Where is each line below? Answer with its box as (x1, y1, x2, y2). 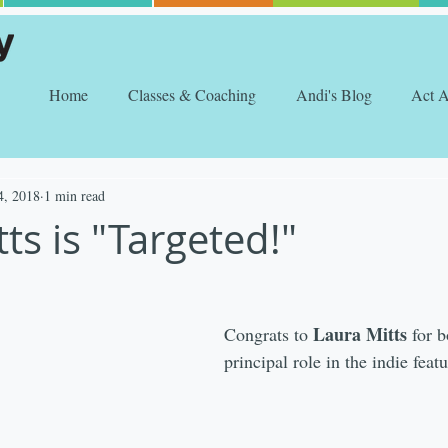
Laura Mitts (313, 321, 412, 347)
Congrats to (224, 322, 313, 346)
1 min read (44, 185, 105, 205)
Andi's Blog (296, 84, 372, 105)
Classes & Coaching (128, 84, 256, 105)
